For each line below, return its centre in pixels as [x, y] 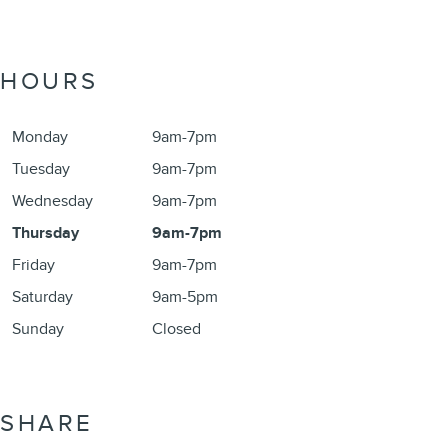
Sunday [38, 329]
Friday [33, 265]
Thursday [45, 233]
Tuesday [41, 169]
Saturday [42, 297]
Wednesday [52, 201]
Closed [176, 329]
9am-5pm [185, 297]
